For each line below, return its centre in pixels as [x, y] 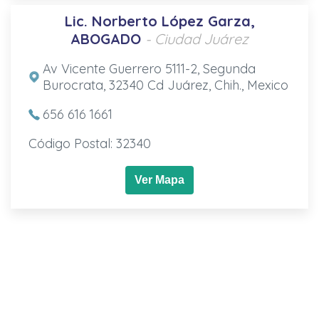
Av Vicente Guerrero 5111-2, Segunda [149, 68]
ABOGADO [106, 38]
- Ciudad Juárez [197, 38]
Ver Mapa [159, 179]
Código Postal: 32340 [89, 143]
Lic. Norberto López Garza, [159, 21]
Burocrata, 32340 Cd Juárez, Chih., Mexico [165, 85]
